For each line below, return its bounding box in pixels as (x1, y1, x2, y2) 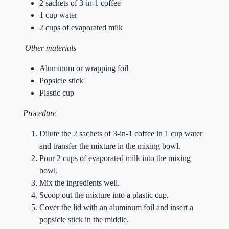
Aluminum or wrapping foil (39, 64, 128, 73)
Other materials (25, 43, 76, 52)
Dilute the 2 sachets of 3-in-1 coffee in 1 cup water (39, 129, 202, 138)
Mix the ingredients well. (39, 178, 120, 187)
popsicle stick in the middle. (39, 215, 129, 224)
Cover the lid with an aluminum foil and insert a (39, 203, 193, 212)
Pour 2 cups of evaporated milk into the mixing (39, 154, 191, 163)
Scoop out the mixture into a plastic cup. (39, 191, 169, 199)
